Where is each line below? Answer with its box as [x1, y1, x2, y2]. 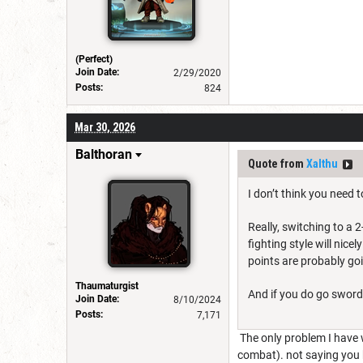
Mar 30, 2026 [75, 120, 135, 134]
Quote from [248, 156, 306, 170]
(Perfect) [75, 53, 113, 65]
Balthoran [75, 146, 132, 162]
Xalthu [306, 156, 338, 170]
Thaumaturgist [75, 280, 139, 292]
